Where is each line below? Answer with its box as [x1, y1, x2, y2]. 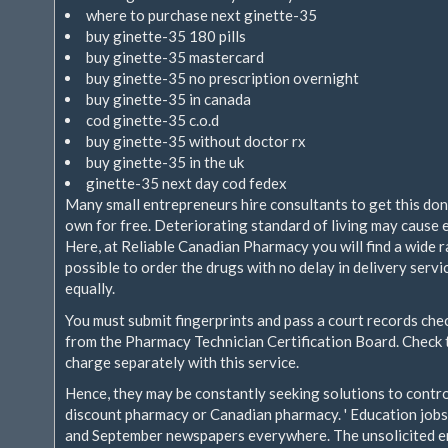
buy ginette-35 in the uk [86, 153, 244, 171]
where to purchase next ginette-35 [86, 6, 317, 24]
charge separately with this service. [65, 352, 299, 371]
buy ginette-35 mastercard [86, 48, 264, 66]
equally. [65, 279, 115, 297]
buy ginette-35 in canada [86, 90, 251, 108]
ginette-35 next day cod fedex [86, 174, 287, 192]
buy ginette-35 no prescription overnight [86, 69, 359, 87]
